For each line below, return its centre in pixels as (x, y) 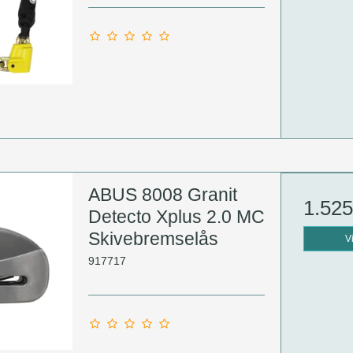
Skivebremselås (153, 239)
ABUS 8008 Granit (162, 195)
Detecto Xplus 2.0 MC (176, 217)
